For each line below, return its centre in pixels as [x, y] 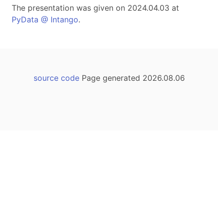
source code [56, 78]
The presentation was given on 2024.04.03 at [95, 8]
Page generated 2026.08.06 [132, 78]
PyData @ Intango [45, 19]
